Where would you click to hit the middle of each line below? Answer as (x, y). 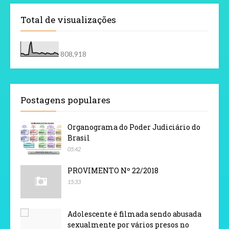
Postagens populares (65, 100)
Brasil (79, 138)
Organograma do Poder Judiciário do (134, 127)
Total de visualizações (68, 19)
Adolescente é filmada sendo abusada (134, 214)
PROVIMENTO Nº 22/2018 (113, 170)
